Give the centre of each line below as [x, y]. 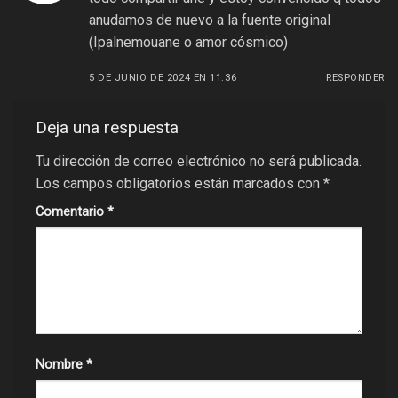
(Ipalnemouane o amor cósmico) [188, 42]
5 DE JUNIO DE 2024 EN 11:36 [163, 77]
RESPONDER [355, 77]
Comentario [72, 212]
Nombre [61, 365]
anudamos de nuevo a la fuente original [210, 20]
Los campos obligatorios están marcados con [179, 184]
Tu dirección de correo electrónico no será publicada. [199, 162]
